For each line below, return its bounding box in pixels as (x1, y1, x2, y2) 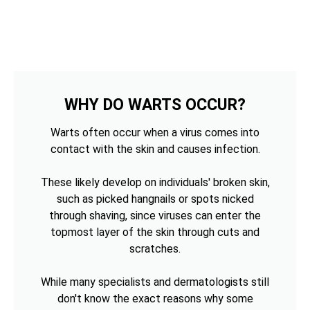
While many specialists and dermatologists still (41, 275, 269, 289)
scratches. (129, 241, 181, 255)
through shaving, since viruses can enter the (49, 208, 261, 222)
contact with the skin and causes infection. (50, 142, 260, 156)
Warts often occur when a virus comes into (51, 125, 259, 139)
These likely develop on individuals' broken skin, (40, 175, 270, 189)
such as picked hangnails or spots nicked (56, 192, 254, 206)
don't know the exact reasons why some (57, 291, 253, 305)
